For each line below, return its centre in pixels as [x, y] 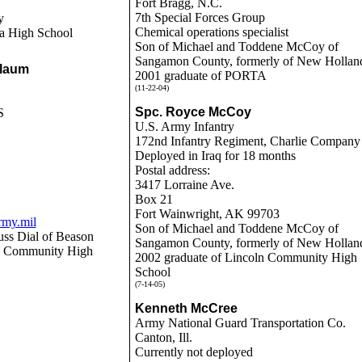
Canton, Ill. [163, 337]
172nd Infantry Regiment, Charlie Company [247, 141]
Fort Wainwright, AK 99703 [207, 214]
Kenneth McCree [186, 308]
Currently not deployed [194, 352]
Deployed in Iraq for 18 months [215, 156]
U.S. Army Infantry [184, 126]
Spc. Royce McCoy [193, 112]
